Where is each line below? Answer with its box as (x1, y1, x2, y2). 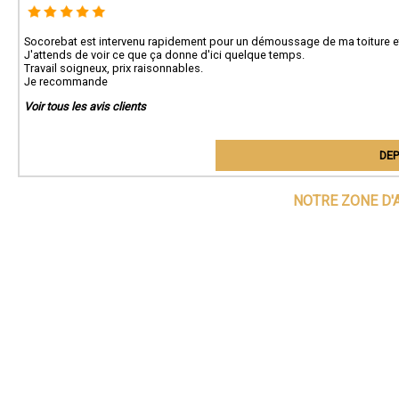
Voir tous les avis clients (24, 99, 146, 113)
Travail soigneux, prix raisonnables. (24, 61, 203, 75)
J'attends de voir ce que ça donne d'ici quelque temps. (24, 47, 305, 61)
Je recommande (24, 74, 108, 88)
